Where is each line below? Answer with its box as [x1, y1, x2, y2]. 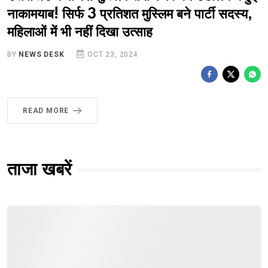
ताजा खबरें [7, 160, 72, 179]
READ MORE [23, 106, 69, 115]
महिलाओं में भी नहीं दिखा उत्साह [7, 25, 153, 40]
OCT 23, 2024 [85, 50, 138, 59]
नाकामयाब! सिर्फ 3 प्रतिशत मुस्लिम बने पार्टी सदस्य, [7, 7, 252, 22]
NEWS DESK [19, 50, 65, 59]
